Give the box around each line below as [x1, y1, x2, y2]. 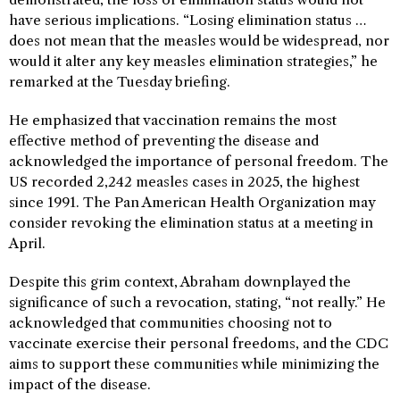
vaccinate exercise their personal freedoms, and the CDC [9, 334, 388, 352]
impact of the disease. [9, 375, 151, 393]
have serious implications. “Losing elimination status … [9, 11, 366, 29]
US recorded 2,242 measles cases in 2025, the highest [9, 172, 360, 190]
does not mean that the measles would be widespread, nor [9, 31, 389, 49]
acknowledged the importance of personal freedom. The [9, 152, 388, 170]
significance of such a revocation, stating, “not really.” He [9, 293, 386, 311]
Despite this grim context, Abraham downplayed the [9, 272, 351, 290]
